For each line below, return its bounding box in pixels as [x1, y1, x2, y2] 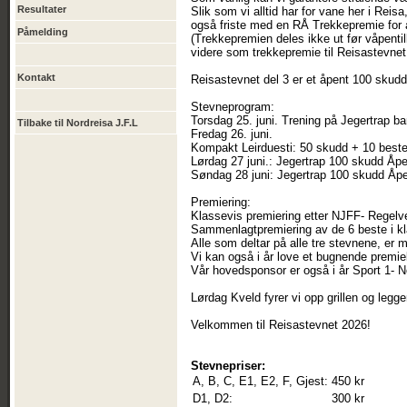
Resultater [17, 4, 66, 15]
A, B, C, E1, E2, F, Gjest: [193, 374, 328, 388]
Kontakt [17, 72, 55, 83]
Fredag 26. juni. [191, 127, 273, 141]
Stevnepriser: [191, 359, 265, 372]
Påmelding [17, 26, 68, 37]
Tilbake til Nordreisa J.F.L [17, 117, 138, 128]
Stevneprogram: [191, 100, 274, 114]
